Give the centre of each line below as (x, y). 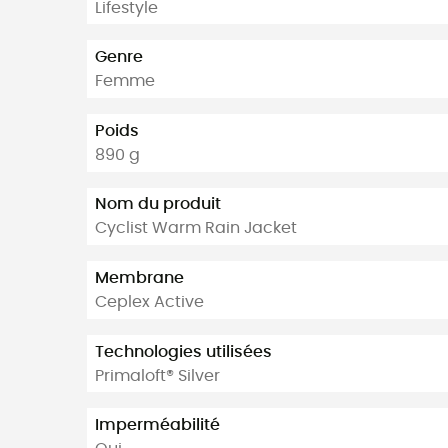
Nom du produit (158, 204)
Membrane (139, 278)
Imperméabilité (157, 425)
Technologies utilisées (183, 351)
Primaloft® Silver (157, 375)
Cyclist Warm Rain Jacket (196, 228)
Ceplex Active (149, 302)
